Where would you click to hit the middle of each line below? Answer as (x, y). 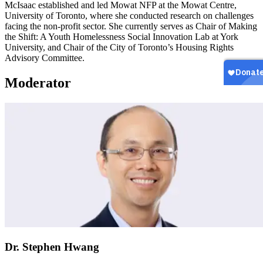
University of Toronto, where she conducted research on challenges (129, 16)
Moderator (38, 83)
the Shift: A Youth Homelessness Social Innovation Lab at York (122, 37)
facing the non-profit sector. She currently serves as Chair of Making (131, 26)
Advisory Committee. (45, 58)
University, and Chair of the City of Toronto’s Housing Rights (119, 48)
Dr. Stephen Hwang (52, 247)
